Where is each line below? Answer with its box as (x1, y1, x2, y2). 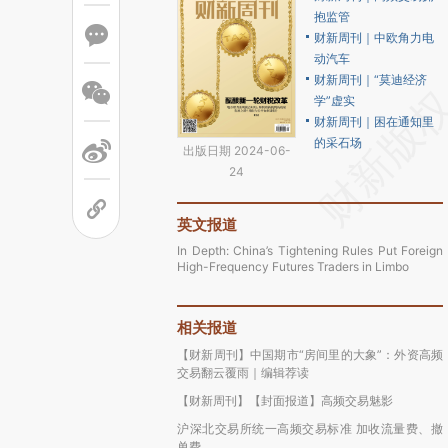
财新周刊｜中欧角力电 (314, 30, 434, 45)
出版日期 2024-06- (182, 143, 291, 158)
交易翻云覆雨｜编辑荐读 (177, 365, 309, 380)
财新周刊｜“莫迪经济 (314, 72, 427, 87)
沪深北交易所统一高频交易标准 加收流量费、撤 (177, 421, 443, 436)
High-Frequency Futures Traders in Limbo (177, 259, 409, 274)
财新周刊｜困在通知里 (314, 114, 434, 129)
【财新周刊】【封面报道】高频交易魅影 (177, 393, 393, 408)
